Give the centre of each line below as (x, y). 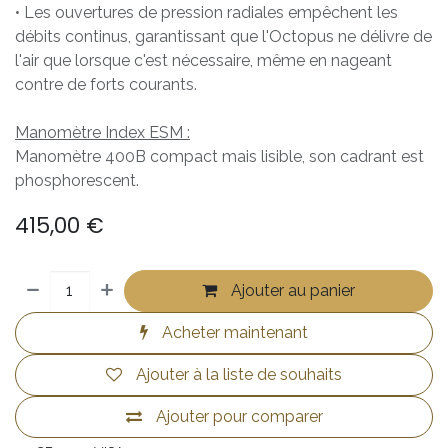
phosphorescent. (77, 180)
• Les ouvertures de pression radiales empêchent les (206, 12)
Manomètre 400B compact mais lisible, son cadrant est (219, 156)
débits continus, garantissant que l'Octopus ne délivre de (223, 36)
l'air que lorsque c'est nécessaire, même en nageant (203, 60)
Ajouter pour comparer (239, 416)
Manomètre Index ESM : (102, 132)
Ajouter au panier (291, 290)
